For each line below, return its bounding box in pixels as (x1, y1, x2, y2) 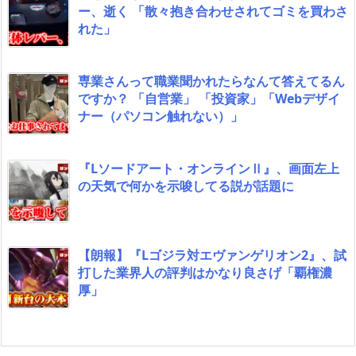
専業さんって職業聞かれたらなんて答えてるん (78, 72, 345, 91)
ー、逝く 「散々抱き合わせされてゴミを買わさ (78, 2, 348, 21)
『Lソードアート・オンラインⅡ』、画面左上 (78, 160, 339, 178)
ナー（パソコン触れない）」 (78, 107, 243, 126)
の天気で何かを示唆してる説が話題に (78, 177, 294, 195)
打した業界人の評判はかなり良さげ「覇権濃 (78, 264, 332, 282)
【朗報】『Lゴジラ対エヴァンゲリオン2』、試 (78, 246, 346, 265)
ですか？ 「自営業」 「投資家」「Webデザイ (78, 90, 340, 108)
